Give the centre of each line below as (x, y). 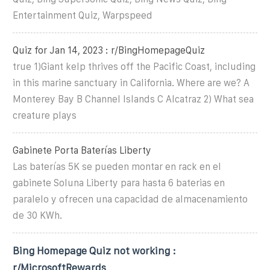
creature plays (45, 115)
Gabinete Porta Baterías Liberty (82, 150)
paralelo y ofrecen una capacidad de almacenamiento (130, 199)
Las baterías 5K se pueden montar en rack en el (117, 166)
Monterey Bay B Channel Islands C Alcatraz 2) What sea (133, 99)
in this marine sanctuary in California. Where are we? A (131, 83)
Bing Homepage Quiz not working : (94, 250)
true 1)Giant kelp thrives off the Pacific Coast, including (134, 66)
